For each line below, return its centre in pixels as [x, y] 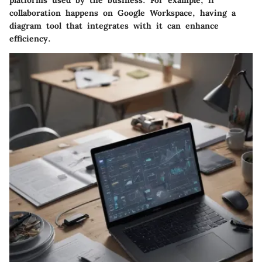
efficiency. [30, 38]
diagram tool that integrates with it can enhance [114, 25]
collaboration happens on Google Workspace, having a [123, 13]
